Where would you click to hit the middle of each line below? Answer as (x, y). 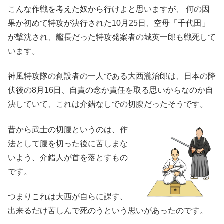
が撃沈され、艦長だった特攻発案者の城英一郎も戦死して (112, 37)
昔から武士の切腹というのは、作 (68, 129)
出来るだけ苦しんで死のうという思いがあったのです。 (108, 211)
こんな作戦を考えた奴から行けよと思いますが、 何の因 (109, 9)
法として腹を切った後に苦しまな (68, 143)
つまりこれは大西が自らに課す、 (68, 197)
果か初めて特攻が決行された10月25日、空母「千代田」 (109, 23)
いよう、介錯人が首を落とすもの (68, 157)
